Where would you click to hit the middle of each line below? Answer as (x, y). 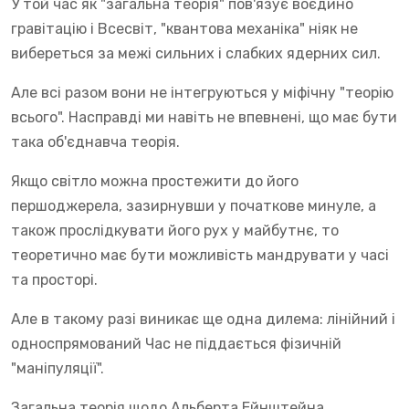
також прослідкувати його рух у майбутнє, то (175, 231)
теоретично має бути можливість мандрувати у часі (200, 256)
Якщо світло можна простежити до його (155, 182)
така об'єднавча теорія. (95, 142)
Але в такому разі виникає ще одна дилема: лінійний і (203, 320)
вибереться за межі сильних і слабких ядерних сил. (196, 54)
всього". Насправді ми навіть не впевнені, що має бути (204, 118)
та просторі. (54, 280)
